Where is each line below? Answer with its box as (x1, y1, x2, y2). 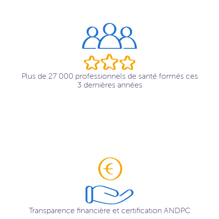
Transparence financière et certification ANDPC (28, 206, 191, 216)
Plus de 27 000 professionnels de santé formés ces (21, 71, 198, 81)
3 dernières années (77, 80, 142, 90)
